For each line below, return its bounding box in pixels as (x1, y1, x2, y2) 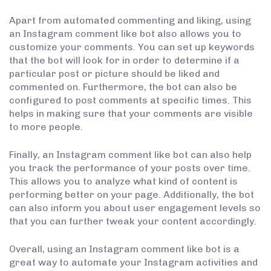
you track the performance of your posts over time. (9, 162, 250, 174)
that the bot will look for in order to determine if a (9, 54, 240, 67)
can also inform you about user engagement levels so (9, 202, 261, 214)
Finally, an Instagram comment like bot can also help (9, 149, 252, 161)
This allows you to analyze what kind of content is (9, 175, 238, 188)
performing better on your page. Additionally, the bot (9, 189, 254, 201)
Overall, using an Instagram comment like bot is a (9, 243, 240, 255)
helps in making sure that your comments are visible (9, 108, 253, 120)
